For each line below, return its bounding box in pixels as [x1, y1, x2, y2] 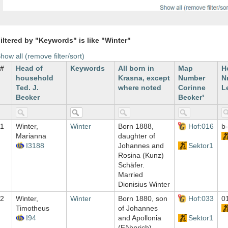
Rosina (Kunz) [118, 151, 164, 160]
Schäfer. [118, 161, 145, 169]
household [16, 74, 53, 82]
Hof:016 [188, 122, 214, 131]
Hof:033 [188, 194, 214, 203]
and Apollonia [118, 214, 161, 222]
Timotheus [16, 204, 49, 213]
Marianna [16, 132, 46, 140]
